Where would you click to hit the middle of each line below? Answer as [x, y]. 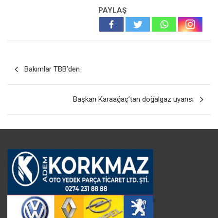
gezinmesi [35, 77]
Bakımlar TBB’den [52, 69]
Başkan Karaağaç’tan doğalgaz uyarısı [133, 100]
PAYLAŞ [112, 10]
